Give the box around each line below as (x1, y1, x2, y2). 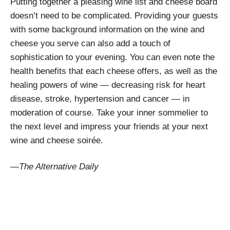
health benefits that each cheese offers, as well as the (10, 66, 217, 76)
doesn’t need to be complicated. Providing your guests (10, 11, 218, 21)
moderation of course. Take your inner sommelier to (10, 108, 208, 118)
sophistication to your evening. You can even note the (10, 52, 215, 63)
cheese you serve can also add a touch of (10, 39, 170, 49)
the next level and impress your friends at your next (10, 122, 208, 132)
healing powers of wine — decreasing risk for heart (10, 80, 205, 90)
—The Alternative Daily (10, 162, 99, 172)
